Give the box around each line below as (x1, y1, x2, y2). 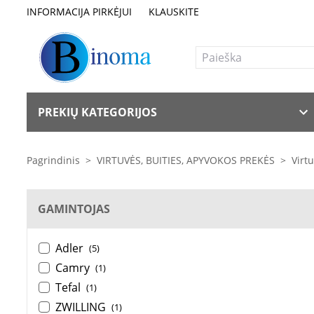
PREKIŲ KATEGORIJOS (38, 104, 157, 120)
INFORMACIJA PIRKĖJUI (27, 4, 132, 18)
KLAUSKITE (149, 4, 199, 18)
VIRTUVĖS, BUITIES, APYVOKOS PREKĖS (97, 153, 275, 167)
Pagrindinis (27, 153, 80, 167)
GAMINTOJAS (38, 201, 110, 217)
